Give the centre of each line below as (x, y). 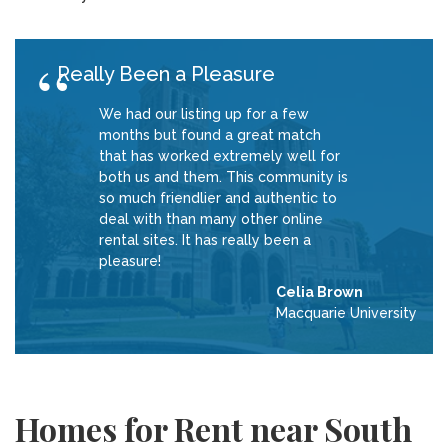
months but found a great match (210, 135)
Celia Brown (320, 292)
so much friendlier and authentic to (218, 198)
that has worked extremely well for (219, 156)
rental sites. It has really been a (205, 240)
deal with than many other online (211, 219)
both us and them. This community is (223, 177)
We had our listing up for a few (204, 114)
